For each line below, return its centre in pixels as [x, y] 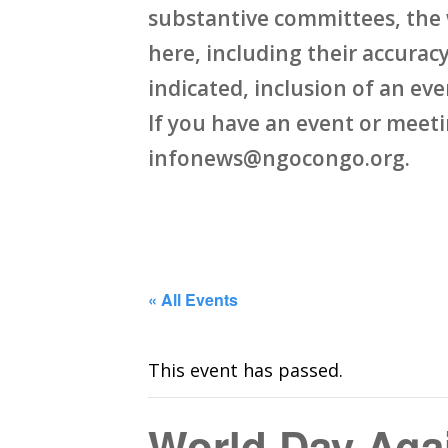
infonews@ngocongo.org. [278, 158]
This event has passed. [245, 370]
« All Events [192, 300]
